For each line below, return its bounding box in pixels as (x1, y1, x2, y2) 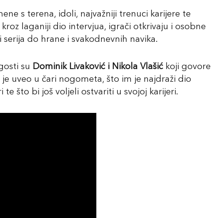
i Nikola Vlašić (105, 62, 165, 71)
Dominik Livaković (33, 62, 105, 71)
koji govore (165, 62, 211, 71)
